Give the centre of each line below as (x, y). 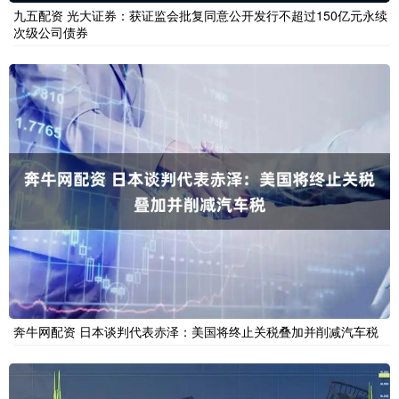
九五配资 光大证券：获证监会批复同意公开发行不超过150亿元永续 (200, 16)
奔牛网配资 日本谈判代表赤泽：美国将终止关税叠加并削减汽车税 (196, 331)
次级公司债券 (51, 33)
